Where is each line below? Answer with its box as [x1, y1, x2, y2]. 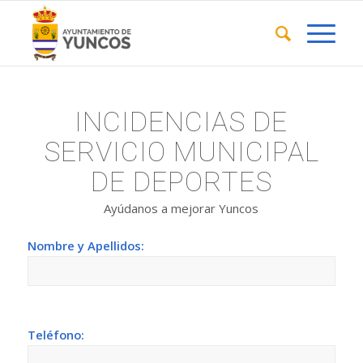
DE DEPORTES [90, 165, 272, 198]
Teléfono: [27, 327, 84, 344]
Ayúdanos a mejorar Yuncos [104, 199, 259, 216]
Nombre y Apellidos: [27, 237, 144, 254]
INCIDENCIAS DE [75, 105, 288, 138]
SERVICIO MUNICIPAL [43, 135, 319, 168]
